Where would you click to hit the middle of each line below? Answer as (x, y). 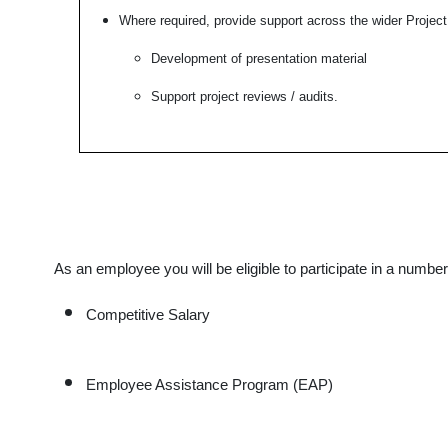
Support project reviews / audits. (244, 96)
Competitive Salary (148, 315)
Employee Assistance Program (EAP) (209, 385)
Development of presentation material (258, 58)
